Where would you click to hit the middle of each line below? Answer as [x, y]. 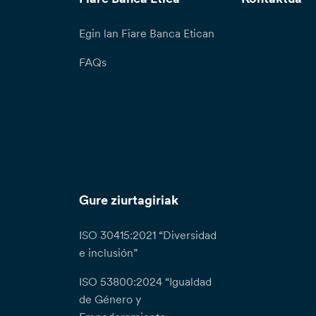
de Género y [110, 299]
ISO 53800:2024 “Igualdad [146, 282]
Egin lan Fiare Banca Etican [147, 34]
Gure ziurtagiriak [129, 201]
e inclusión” [109, 253]
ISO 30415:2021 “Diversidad [148, 235]
